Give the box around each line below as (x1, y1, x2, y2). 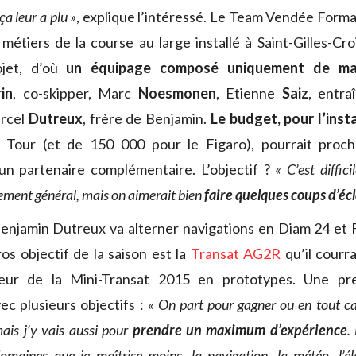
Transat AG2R (190, 245, 281, 263)
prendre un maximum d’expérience (132, 321, 347, 339)
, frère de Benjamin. (83, 110, 211, 128)
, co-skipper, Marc (13, 84, 138, 103)
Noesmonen (137, 84, 216, 103)
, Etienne (215, 84, 282, 103)
